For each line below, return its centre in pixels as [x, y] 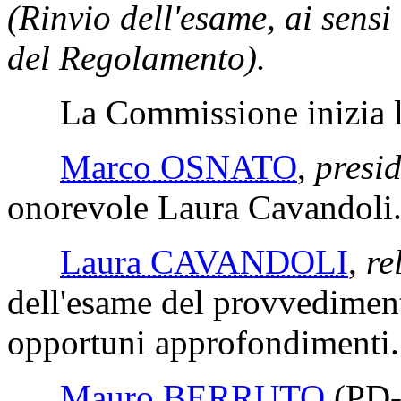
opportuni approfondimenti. [203, 342]
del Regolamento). [137, 58]
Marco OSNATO [179, 167]
